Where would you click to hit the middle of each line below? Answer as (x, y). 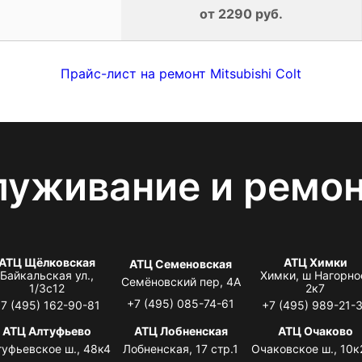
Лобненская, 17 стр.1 (181, 348)
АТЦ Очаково (315, 330)
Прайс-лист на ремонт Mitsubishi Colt (181, 73)
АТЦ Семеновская (181, 263)
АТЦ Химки (315, 262)
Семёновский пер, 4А (181, 281)
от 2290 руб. (241, 13)
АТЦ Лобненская (181, 330)
